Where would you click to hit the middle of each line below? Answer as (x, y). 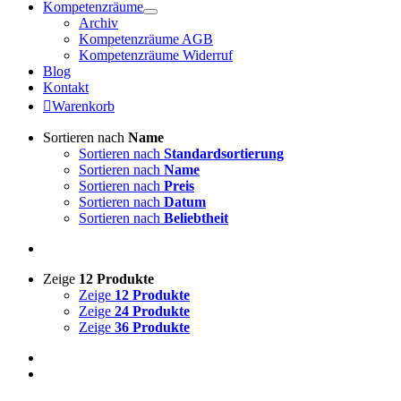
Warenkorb (83, 106)
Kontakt (66, 87)
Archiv (98, 23)
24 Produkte (152, 311)
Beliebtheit (196, 218)
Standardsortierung (224, 154)
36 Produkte (152, 327)
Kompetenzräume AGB (146, 39)
